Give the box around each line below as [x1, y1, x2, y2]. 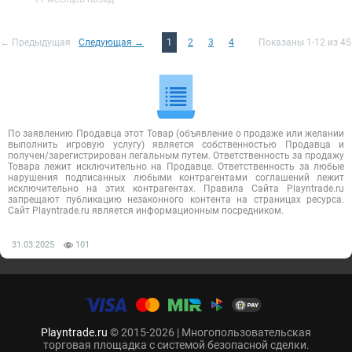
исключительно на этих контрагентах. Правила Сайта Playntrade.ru [8, 183, 344, 194]
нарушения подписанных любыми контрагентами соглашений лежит [8, 172, 344, 183]
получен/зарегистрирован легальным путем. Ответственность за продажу [8, 150, 344, 161]
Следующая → [79, 37, 144, 48]
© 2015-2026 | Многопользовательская [108, 326, 311, 339]
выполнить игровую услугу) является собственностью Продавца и [8, 139, 344, 150]
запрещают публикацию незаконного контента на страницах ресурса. [8, 194, 344, 205]
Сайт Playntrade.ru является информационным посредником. [8, 205, 284, 216]
